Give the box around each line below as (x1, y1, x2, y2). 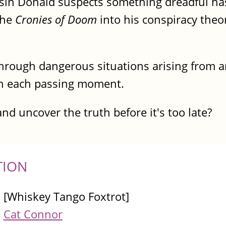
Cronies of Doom (15, 11, 97, 27)
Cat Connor (3, 206, 63, 222)
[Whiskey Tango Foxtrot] (3, 189, 129, 205)
